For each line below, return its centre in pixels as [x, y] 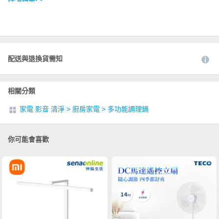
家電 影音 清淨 [42, 109]
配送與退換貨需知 [35, 59]
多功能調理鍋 [128, 109]
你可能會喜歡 [28, 140]
